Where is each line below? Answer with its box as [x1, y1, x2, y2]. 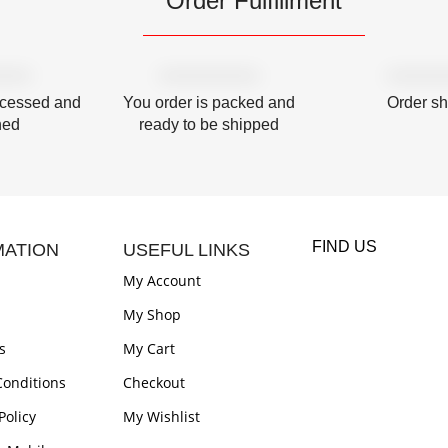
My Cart [123, 339, 176, 359]
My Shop [123, 305, 182, 325]
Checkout [123, 373, 186, 393]
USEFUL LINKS [123, 240, 251, 261]
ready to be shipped [139, 116, 279, 134]
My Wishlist [123, 407, 201, 427]
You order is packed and [123, 94, 295, 112]
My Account [123, 271, 202, 291]
